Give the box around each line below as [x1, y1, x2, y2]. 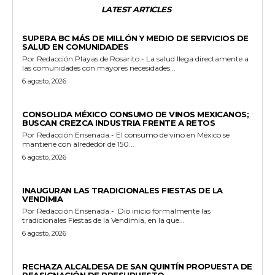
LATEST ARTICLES [101, 4, 171, 14]
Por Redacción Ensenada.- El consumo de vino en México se [22, 130, 75, 139]
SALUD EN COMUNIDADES [22, 41, 128, 52]
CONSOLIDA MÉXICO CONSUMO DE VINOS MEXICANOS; [22, 109, 249, 119]
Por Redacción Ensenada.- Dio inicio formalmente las [22, 206, 75, 215]
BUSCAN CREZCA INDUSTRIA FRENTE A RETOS [22, 117, 215, 128]
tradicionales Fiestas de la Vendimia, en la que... [22, 215, 185, 225]
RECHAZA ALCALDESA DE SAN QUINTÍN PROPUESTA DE [22, 261, 252, 271]
